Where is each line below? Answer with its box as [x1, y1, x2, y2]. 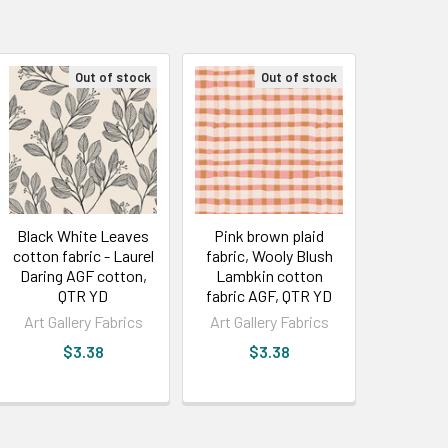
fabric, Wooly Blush [205, 245, 333, 265]
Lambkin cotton [215, 265, 323, 285]
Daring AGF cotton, [19, 265, 147, 285]
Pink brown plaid [214, 225, 325, 245]
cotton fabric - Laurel [12, 245, 154, 265]
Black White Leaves [17, 225, 150, 245]
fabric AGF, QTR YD [206, 285, 333, 305]
